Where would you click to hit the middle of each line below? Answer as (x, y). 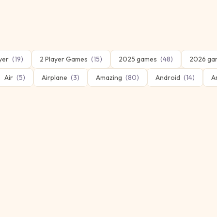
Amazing (109, 77)
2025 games (138, 59)
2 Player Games (64, 59)
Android (168, 77)
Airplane (54, 77)
